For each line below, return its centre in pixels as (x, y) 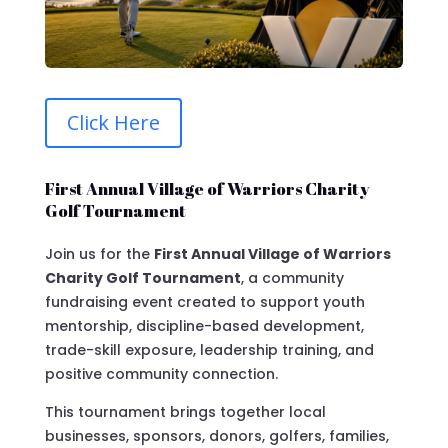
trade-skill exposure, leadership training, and (209, 349)
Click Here (113, 122)
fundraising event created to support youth (204, 301)
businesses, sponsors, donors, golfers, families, (216, 435)
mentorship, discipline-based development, (204, 325)
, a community (292, 277)
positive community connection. (161, 373)
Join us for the (99, 253)
